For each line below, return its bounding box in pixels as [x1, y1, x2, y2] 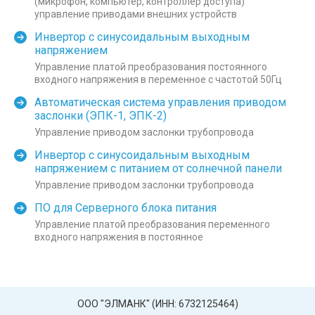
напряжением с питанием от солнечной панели [34, 161, 282, 175]
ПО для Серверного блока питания [34, 200, 217, 214]
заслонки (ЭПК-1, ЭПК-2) [34, 108, 167, 122]
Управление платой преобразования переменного [34, 219, 270, 231]
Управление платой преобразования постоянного [34, 60, 267, 72]
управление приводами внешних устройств [34, 8, 237, 20]
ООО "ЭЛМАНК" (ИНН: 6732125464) [77, 298, 238, 310]
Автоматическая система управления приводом [34, 95, 286, 109]
